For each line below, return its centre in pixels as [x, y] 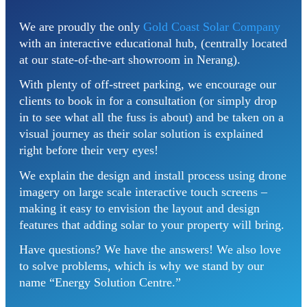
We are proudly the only [81, 26]
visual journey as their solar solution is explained [141, 134]
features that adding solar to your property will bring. [152, 224]
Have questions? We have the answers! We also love [150, 250]
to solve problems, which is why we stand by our [142, 266]
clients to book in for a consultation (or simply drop [148, 101]
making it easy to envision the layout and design [139, 208]
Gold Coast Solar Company [212, 26]
